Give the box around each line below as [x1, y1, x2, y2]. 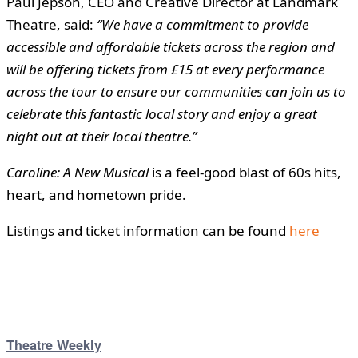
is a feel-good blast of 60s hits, [149, 162, 341, 181]
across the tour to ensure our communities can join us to [6, 82, 346, 101]
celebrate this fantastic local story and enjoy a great [6, 104, 317, 123]
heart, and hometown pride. [6, 185, 186, 204]
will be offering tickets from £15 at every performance [6, 59, 324, 78]
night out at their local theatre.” [6, 126, 197, 145]
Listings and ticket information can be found [6, 221, 289, 240]
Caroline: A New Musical [6, 162, 149, 181]
